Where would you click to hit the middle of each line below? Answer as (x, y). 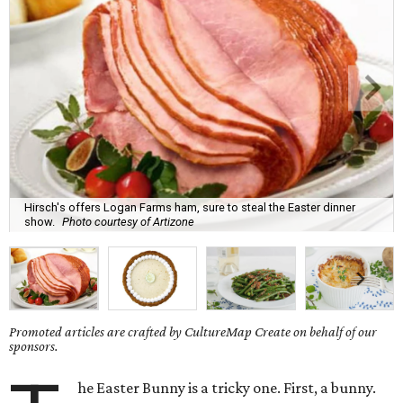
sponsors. (34, 346)
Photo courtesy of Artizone (128, 221)
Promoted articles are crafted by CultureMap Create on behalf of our (193, 332)
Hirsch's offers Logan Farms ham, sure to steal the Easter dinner (190, 207)
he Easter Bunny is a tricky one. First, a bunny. (227, 388)
